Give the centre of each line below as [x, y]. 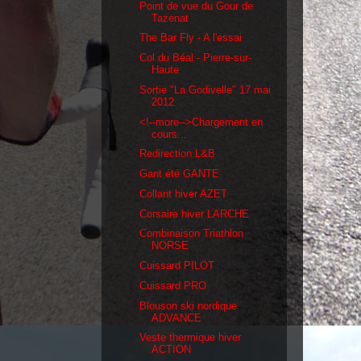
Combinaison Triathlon [192, 234]
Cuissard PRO [173, 285]
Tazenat [170, 18]
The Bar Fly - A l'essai [191, 38]
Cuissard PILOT [177, 266]
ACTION [172, 350]
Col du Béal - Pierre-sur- [196, 58]
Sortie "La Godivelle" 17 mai [205, 89]
